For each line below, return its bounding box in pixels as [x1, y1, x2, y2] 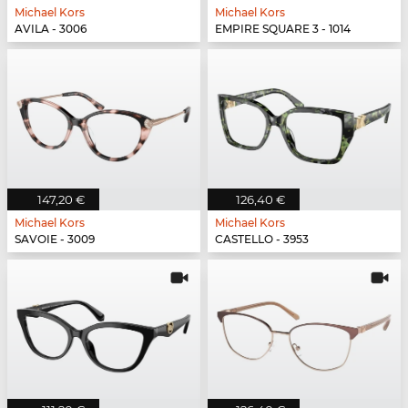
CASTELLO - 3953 [215, 232, 309, 247]
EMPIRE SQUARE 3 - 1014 [215, 22, 351, 36]
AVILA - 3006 [15, 22, 87, 36]
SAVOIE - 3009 [15, 232, 95, 247]
